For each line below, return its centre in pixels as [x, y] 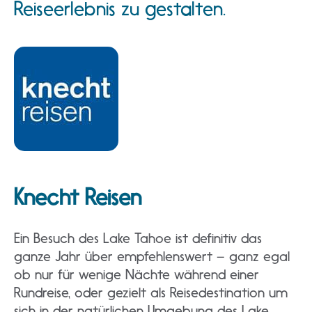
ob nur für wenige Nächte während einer [136, 274]
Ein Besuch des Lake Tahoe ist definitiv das [138, 238]
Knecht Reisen [78, 197]
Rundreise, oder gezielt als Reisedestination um [151, 292]
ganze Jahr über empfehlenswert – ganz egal [152, 256]
